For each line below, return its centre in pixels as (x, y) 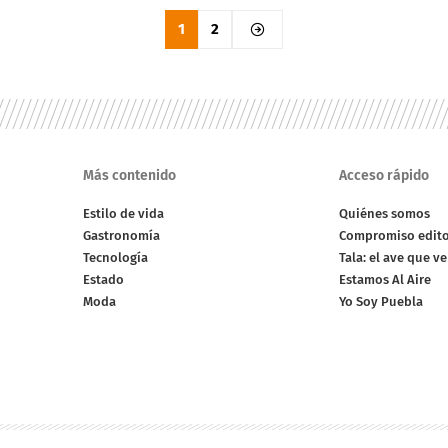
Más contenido (130, 176)
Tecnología (116, 258)
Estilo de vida (124, 214)
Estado (104, 280)
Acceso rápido (383, 176)
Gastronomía (122, 236)
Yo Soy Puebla (380, 302)
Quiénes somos (384, 214)
